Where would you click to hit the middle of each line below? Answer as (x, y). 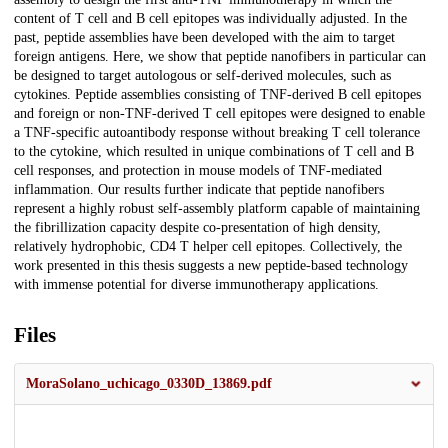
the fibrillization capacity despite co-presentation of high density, (197, 228)
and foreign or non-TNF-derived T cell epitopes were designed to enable (219, 114)
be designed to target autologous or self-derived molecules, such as (202, 76)
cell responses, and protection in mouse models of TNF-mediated (198, 171)
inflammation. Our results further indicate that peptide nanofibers (199, 190)
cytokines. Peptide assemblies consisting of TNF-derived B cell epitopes (217, 95)
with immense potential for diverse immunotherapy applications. (196, 285)
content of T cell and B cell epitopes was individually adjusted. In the (210, 19)
